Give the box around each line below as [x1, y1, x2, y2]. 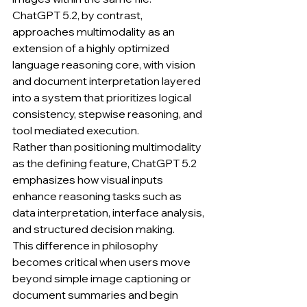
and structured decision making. [12, 222, 175, 236]
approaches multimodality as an [12, 25, 177, 38]
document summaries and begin [12, 288, 180, 302]
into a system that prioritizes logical [12, 90, 193, 104]
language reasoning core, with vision [12, 58, 197, 71]
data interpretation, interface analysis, [12, 206, 206, 219]
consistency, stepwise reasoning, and [12, 107, 204, 121]
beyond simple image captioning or [12, 271, 193, 285]
